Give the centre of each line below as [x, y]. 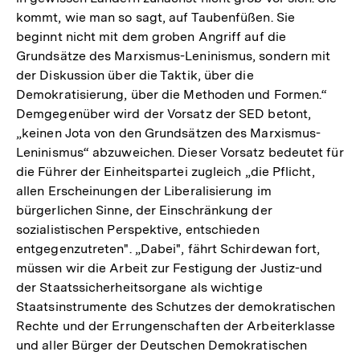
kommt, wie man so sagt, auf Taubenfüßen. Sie [155, 17]
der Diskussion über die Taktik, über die [135, 75]
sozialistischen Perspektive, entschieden [138, 229]
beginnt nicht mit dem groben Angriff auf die [151, 36]
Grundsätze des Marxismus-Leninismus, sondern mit [174, 55]
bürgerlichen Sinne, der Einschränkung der [144, 210]
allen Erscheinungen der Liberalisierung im [144, 190]
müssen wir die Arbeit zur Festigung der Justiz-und [170, 268]
